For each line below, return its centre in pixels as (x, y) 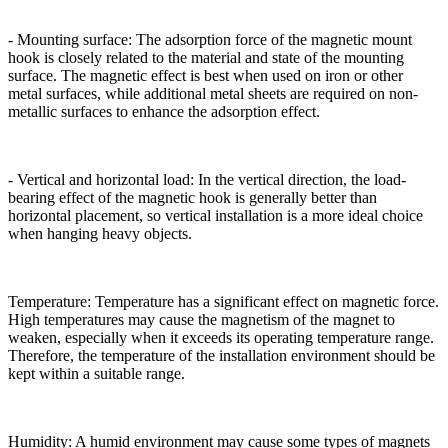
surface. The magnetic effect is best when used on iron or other (205, 76)
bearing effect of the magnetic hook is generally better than (192, 198)
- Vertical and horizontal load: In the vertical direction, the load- (207, 180)
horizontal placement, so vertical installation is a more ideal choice (215, 216)
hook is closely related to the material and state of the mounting (206, 58)
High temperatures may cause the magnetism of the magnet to (201, 320)
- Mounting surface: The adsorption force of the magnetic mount (210, 40)
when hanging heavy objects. (100, 234)
